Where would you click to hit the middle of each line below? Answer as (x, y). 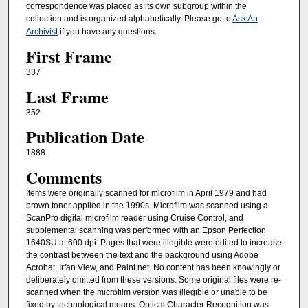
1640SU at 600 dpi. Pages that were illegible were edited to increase (154, 242)
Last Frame (67, 96)
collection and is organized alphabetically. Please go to (129, 18)
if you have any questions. (107, 31)
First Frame (69, 56)
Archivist (42, 31)
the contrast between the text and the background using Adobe (142, 255)
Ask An (245, 18)
